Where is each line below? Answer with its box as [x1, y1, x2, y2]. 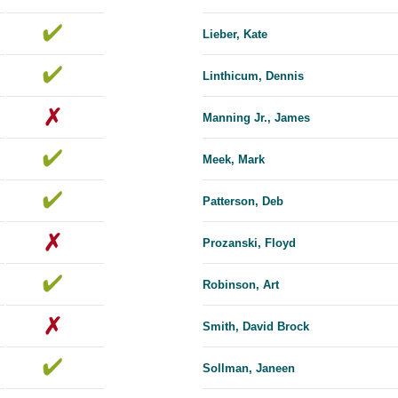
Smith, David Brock [203, 320, 309, 334]
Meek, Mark [203, 153, 265, 167]
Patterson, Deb [203, 195, 283, 209]
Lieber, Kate [203, 28, 267, 42]
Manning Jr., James [203, 111, 310, 125]
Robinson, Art [203, 278, 279, 292]
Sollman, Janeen [203, 362, 295, 376]
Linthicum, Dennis [203, 69, 304, 84]
